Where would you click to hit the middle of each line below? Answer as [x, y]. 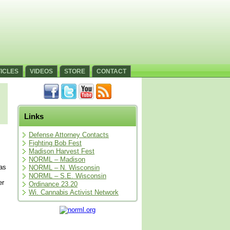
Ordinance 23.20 [53, 184]
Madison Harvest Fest [62, 151]
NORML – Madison [57, 159]
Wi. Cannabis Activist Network [74, 192]
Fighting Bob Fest [55, 143]
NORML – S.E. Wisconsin [68, 176]
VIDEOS [41, 71]
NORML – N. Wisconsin [64, 168]
